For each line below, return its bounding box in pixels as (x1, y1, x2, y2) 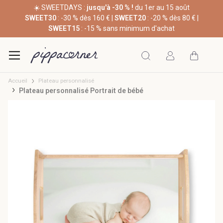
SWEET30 (24, 14, 56, 22)
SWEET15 (48, 24, 80, 33)
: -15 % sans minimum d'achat (80, 24, 175, 33)
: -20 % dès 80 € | (145, 14, 199, 22)
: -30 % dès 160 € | (56, 14, 114, 22)
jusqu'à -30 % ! (87, 3, 133, 12)
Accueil (8, 77, 27, 85)
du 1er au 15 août (133, 3, 190, 12)
